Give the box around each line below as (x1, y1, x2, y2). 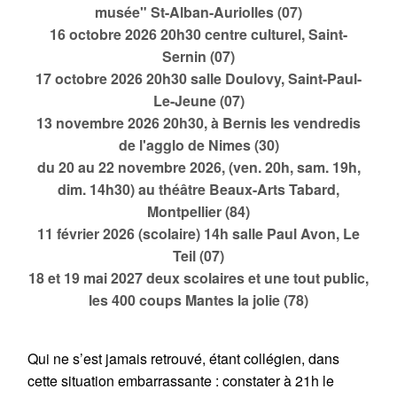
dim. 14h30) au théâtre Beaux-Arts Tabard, (58, 178, 339, 199)
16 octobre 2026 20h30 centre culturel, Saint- (50, 23, 347, 44)
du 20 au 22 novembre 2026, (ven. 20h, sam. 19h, (36, 156, 361, 177)
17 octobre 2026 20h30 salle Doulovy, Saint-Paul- (35, 67, 362, 89)
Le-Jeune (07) (152, 90, 245, 111)
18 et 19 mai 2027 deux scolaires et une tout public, (28, 267, 369, 288)
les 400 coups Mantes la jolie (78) (89, 289, 308, 310)
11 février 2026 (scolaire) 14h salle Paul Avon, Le (37, 222, 360, 244)
